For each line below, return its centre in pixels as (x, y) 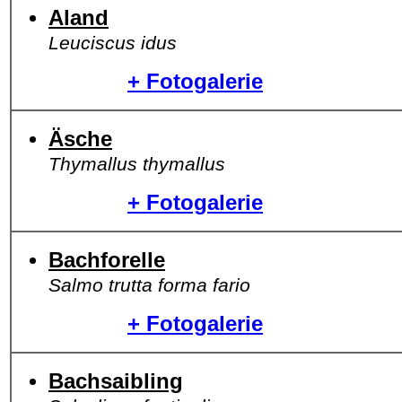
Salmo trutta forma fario (149, 285)
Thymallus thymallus (137, 164)
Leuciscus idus (113, 43)
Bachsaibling (116, 381)
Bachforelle (107, 260)
